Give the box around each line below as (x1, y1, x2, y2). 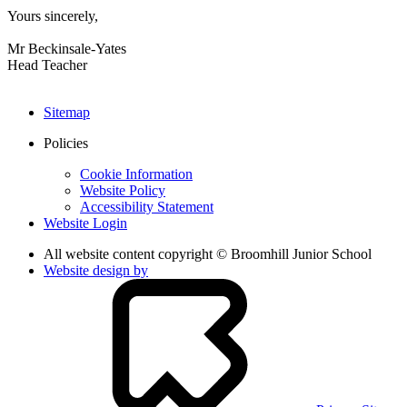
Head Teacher (7, 56, 87, 73)
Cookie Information (80, 165, 193, 182)
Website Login (44, 214, 127, 231)
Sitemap (44, 104, 90, 120)
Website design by (44, 262, 148, 278)
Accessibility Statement (80, 198, 213, 214)
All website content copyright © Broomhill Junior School (44, 245, 372, 262)
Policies (44, 134, 88, 151)
